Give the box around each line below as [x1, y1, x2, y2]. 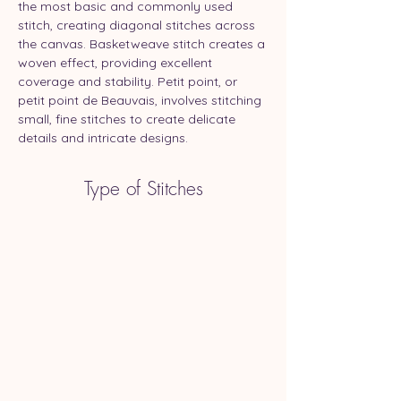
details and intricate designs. [18, 129, 188, 146]
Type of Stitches [83, 175, 203, 200]
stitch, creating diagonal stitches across [18, 16, 259, 33]
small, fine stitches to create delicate [18, 110, 239, 127]
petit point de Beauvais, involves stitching [18, 91, 265, 108]
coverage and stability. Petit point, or [18, 73, 241, 90]
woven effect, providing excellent [18, 54, 216, 71]
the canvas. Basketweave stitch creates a [18, 35, 269, 52]
